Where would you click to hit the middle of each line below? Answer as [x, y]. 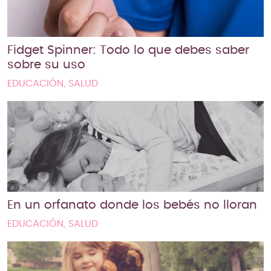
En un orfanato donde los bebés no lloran [132, 205]
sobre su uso [46, 64]
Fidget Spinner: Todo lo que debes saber [128, 50]
